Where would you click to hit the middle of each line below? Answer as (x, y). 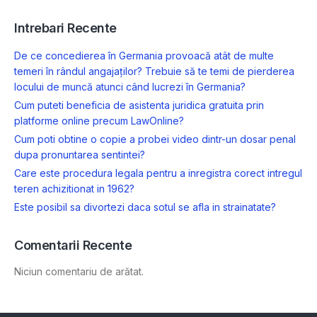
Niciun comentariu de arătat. (79, 271)
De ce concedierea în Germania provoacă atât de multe (144, 55)
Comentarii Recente (73, 246)
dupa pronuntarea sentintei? (80, 155)
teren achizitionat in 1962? (74, 189)
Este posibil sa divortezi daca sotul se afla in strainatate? (145, 207)
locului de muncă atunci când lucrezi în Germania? (130, 86)
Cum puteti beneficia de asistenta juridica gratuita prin (139, 105)
